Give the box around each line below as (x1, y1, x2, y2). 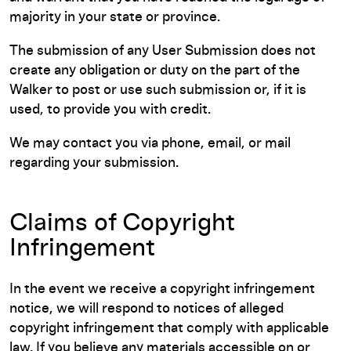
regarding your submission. (9, 156, 179, 170)
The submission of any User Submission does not (9, 44, 316, 58)
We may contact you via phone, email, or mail (9, 136, 291, 150)
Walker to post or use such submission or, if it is (9, 83, 306, 97)
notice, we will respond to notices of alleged (9, 302, 284, 316)
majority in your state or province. (9, 10, 220, 24)
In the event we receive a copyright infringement (9, 282, 315, 296)
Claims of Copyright (9, 211, 235, 236)
